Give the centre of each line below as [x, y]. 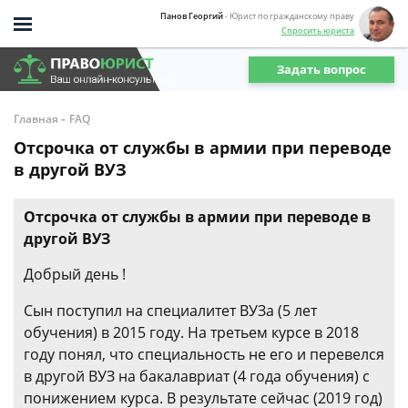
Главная [36, 119]
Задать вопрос [321, 69]
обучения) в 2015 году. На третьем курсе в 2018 [191, 332]
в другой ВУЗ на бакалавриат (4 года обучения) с [197, 376]
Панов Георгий [192, 15]
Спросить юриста [318, 30]
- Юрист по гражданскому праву [290, 15]
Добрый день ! [75, 274]
